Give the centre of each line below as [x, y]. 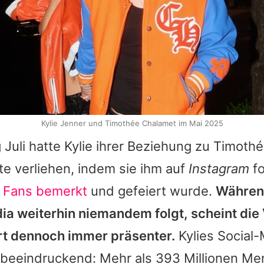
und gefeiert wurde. [151, 191]
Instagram [219, 169]
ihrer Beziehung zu [153, 146]
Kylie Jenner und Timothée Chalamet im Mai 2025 [132, 123]
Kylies [196, 236]
